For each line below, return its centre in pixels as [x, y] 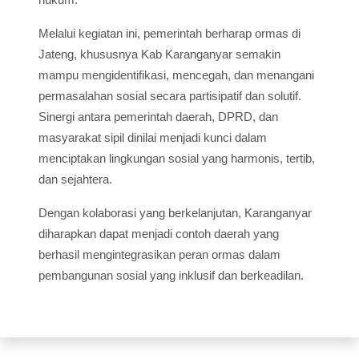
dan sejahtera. [75, 179]
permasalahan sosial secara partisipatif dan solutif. [170, 96]
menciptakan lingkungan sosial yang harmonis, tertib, [177, 159]
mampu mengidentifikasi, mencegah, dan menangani [176, 75]
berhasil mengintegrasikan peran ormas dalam [159, 255]
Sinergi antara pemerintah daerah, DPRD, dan [158, 117]
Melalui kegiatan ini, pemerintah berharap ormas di [169, 34]
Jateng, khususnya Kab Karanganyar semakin [159, 54]
